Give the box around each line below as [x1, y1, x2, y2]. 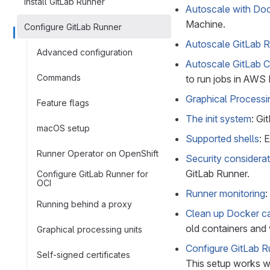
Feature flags [37, 97, 89, 108]
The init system [186, 113, 251, 125]
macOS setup [37, 122, 90, 133]
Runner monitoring [186, 187, 265, 199]
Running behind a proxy [37, 198, 132, 209]
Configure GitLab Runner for [37, 169, 148, 179]
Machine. [186, 18, 225, 30]
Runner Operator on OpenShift [37, 148, 159, 159]
